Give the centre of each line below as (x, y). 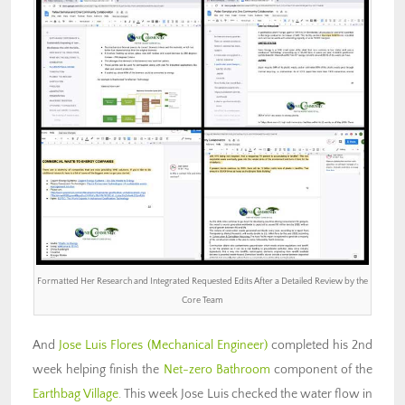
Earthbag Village (76, 394)
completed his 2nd (320, 345)
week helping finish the (98, 370)
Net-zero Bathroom (217, 370)
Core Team (202, 300)
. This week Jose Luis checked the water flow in (246, 394)
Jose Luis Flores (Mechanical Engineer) (163, 345)
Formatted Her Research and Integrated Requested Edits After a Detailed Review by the (202, 281)
